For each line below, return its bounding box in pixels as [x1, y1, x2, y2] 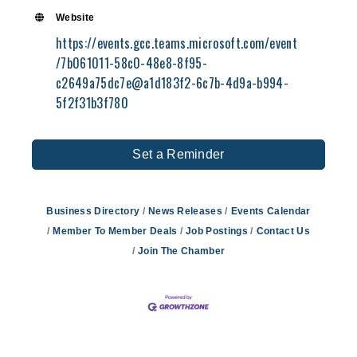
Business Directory [46, 205, 140, 217]
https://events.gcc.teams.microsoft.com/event [56, 33, 298, 53]
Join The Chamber [138, 245, 226, 257]
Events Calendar [230, 205, 311, 217]
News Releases [147, 205, 223, 217]
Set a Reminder [132, 147, 225, 161]
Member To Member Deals [53, 225, 178, 237]
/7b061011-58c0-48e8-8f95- [56, 53, 208, 73]
